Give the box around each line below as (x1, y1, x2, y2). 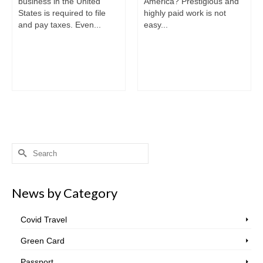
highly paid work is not (144, 8, 226, 18)
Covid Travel (21, 214, 67, 224)
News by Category (12, 184, 117, 201)
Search (11, 143, 39, 153)
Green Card (21, 235, 65, 245)
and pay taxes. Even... (18, 19, 101, 29)
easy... (144, 19, 168, 29)
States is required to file (18, 8, 106, 18)
